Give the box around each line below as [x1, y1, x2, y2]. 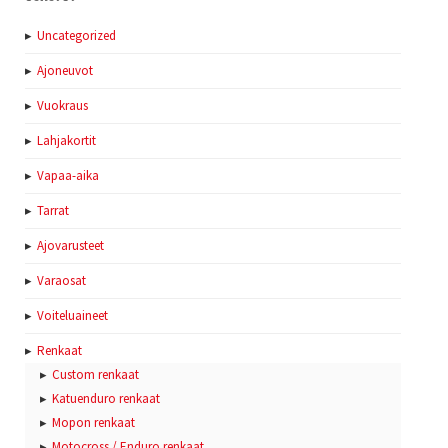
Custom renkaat [52, 366, 139, 384]
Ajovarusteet [37, 237, 104, 255]
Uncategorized [37, 27, 116, 45]
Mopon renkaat [52, 414, 135, 432]
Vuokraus [37, 97, 88, 115]
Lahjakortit [37, 132, 96, 150]
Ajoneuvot [37, 62, 93, 80]
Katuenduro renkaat [52, 390, 160, 408]
